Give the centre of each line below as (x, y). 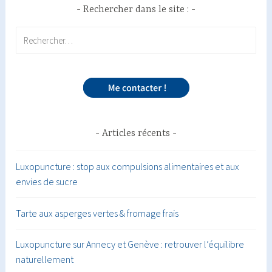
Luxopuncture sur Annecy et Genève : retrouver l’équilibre (130, 244)
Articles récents (136, 134)
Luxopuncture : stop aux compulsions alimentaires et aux (128, 167)
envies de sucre (47, 182)
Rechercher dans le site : (136, 9)
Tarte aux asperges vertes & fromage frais (97, 213)
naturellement (45, 260)
